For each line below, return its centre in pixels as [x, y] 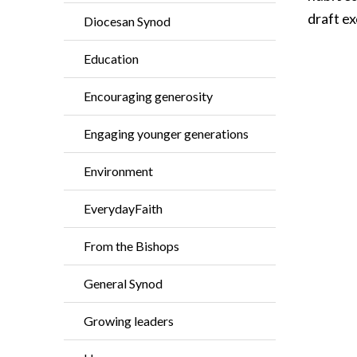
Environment [118, 171]
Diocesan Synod [127, 21]
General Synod [123, 283]
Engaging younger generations [166, 133]
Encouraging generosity [148, 96]
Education [111, 59]
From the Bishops [131, 246]
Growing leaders [129, 321]
